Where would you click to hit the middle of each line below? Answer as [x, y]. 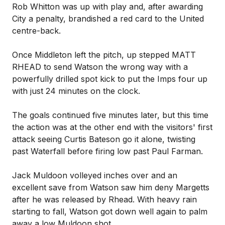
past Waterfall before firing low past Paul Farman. [107, 151]
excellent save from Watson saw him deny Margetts [111, 187]
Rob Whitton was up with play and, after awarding [107, 7]
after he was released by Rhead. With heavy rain [104, 199]
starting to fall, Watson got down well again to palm [110, 211]
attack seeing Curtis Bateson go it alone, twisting [104, 139]
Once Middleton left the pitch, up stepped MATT [104, 55]
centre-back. [36, 31]
